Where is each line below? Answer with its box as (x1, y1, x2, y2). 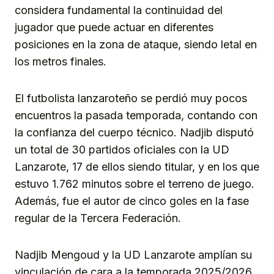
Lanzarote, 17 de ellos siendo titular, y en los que (15, 160, 259, 174)
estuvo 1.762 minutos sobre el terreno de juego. (15, 177, 254, 191)
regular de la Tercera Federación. (15, 212, 181, 225)
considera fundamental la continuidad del (15, 4, 223, 17)
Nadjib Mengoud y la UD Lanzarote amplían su (15, 248, 252, 262)
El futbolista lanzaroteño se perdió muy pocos (15, 92, 247, 105)
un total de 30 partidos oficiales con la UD (15, 143, 229, 157)
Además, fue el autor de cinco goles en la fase (15, 194, 249, 208)
